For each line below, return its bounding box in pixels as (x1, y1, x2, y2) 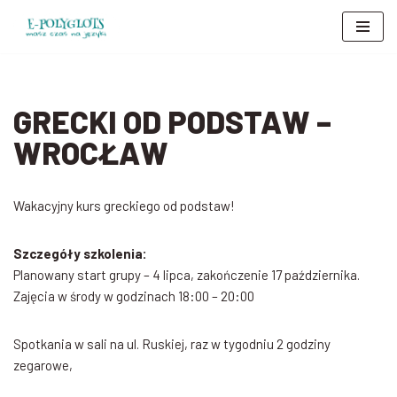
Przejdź (13, 40, 54, 56)
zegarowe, (13, 357, 73, 374)
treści (13, 82, 47, 98)
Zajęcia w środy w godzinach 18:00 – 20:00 (13, 288, 254, 305)
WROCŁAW (13, 134, 168, 172)
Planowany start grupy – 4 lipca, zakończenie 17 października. (13, 267, 360, 284)
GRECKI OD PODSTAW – (13, 103, 331, 141)
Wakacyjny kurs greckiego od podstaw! (13, 198, 235, 214)
